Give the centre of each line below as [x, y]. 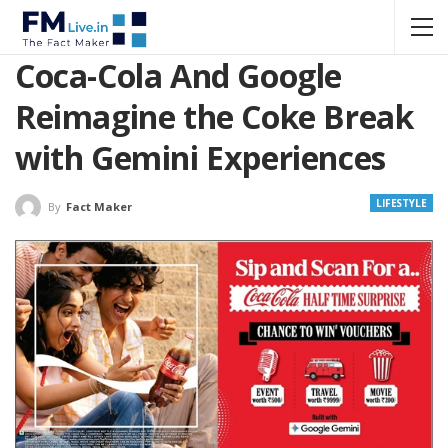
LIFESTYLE [401, 203]
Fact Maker [99, 207]
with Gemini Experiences [204, 157]
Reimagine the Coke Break [214, 116]
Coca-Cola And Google [179, 75]
